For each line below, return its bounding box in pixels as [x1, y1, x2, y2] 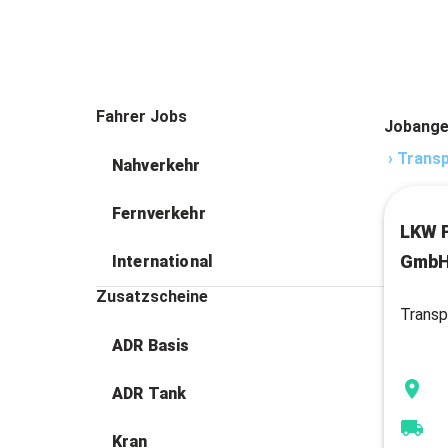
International [112, 252, 213, 271]
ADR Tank [112, 384, 187, 403]
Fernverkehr [112, 204, 206, 223]
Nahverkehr [112, 156, 201, 175]
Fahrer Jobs [96, 107, 187, 126]
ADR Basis [112, 336, 190, 355]
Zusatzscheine [96, 287, 208, 306]
